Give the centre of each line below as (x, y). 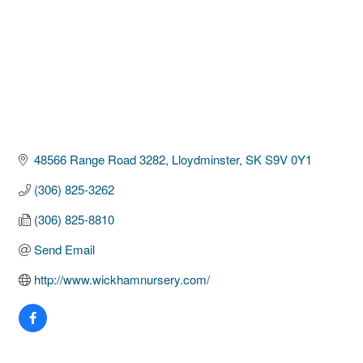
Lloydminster (205, 159)
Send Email (64, 249)
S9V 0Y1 (288, 159)
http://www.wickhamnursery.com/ (122, 279)
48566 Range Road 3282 (99, 159)
